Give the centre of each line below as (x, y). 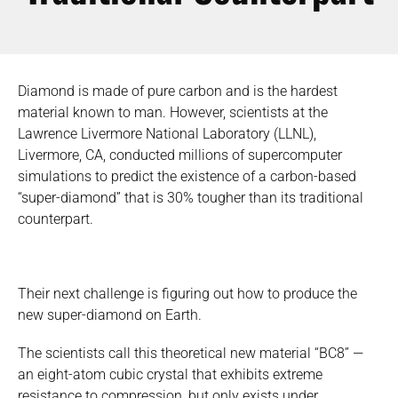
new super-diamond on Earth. (110, 314)
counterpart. (56, 219)
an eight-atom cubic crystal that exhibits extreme (170, 374)
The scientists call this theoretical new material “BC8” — (191, 353)
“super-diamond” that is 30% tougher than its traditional (191, 198)
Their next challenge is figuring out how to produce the (187, 293)
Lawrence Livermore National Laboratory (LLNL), (167, 134)
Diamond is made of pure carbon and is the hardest (178, 92)
